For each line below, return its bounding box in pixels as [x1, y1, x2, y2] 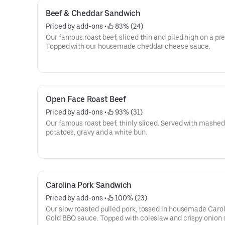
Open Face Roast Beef [46, 94, 126, 104]
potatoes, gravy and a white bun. [46, 128, 147, 136]
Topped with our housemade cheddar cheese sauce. [46, 42, 211, 50]
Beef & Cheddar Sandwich [46, 9, 141, 18]
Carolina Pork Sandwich [46, 180, 132, 190]
